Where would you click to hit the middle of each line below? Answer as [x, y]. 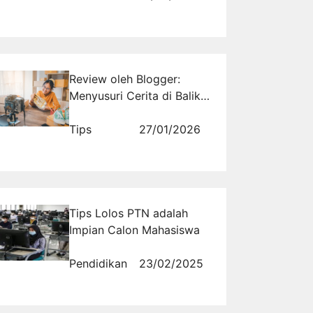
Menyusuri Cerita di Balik [134, 95]
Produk [88, 112]
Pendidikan [98, 263]
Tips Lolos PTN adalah [128, 213]
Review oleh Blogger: [124, 79]
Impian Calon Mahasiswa [134, 230]
